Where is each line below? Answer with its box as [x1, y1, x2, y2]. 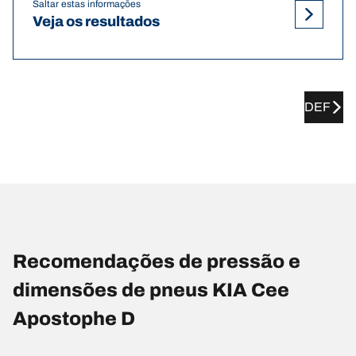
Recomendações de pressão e [13, 251, 300, 273]
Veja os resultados [33, 13, 160, 29]
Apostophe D [13, 308, 135, 330]
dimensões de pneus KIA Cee [13, 280, 289, 301]
